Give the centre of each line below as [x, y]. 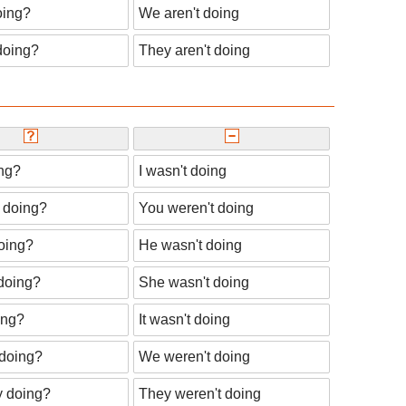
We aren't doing [189, 14]
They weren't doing [200, 393]
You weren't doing [196, 208]
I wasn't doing [183, 170]
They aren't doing [194, 51]
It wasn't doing [184, 319]
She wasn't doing [194, 282]
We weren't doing [194, 356]
